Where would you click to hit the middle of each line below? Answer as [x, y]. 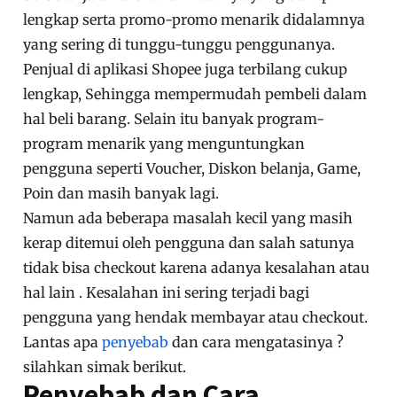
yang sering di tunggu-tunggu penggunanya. [179, 45]
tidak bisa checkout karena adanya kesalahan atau [197, 268]
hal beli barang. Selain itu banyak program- [174, 119]
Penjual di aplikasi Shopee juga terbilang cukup [186, 70]
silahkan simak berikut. [105, 367]
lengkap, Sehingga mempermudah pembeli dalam [195, 94]
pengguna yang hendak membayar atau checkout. [196, 318]
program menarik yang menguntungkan [164, 144]
